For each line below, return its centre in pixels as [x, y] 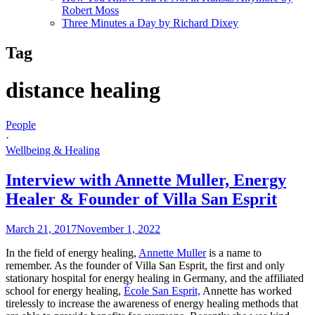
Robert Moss [90, 10]
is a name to [234, 252]
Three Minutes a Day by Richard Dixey [150, 22]
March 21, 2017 [41, 229]
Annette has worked [246, 290]
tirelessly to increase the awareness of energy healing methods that [152, 303]
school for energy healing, [65, 290]
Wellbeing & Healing [53, 150]
